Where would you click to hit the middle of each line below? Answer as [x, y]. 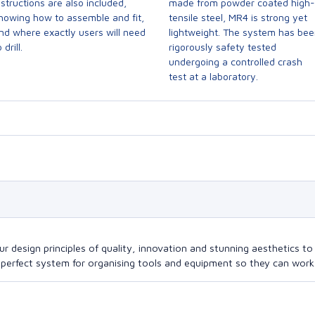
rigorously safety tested [223, 47]
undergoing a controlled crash [236, 62]
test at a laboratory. [213, 76]
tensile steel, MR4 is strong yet [238, 17]
